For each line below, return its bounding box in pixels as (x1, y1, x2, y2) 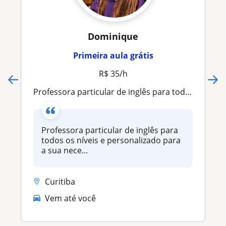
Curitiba (45, 176, 75, 187)
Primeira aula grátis (73, 49, 153, 61)
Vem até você (45, 193, 96, 204)
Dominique (88, 30, 138, 42)
